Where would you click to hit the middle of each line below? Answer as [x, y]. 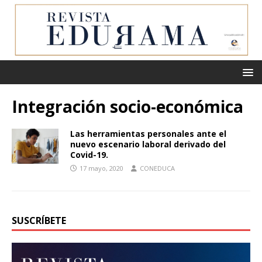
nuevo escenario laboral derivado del [148, 144]
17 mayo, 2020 [101, 168]
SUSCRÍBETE [39, 221]
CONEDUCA [157, 168]
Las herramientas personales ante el [148, 134]
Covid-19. [89, 155]
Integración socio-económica [127, 107]
